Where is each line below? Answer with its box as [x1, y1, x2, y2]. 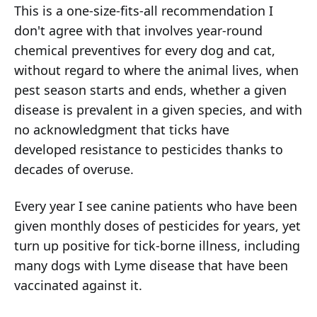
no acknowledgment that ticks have [14, 121, 229, 139]
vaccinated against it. [14, 277, 142, 294]
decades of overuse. [14, 161, 134, 178]
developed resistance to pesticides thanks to [14, 141, 283, 158]
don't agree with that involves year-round [14, 22, 263, 40]
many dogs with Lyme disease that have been [14, 257, 288, 275]
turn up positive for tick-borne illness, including [14, 237, 300, 255]
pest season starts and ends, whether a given [14, 81, 287, 99]
